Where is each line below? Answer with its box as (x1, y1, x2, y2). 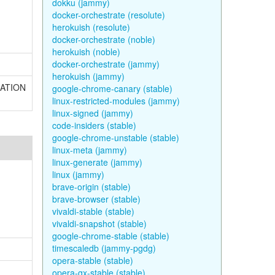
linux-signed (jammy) (52, 107, 133, 119)
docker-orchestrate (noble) (52, 33, 155, 45)
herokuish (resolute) (52, 21, 130, 33)
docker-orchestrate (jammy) (52, 58, 160, 70)
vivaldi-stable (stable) (52, 205, 134, 217)
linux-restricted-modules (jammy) (52, 95, 180, 107)
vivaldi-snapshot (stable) (52, 217, 147, 230)
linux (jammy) (52, 168, 104, 180)
